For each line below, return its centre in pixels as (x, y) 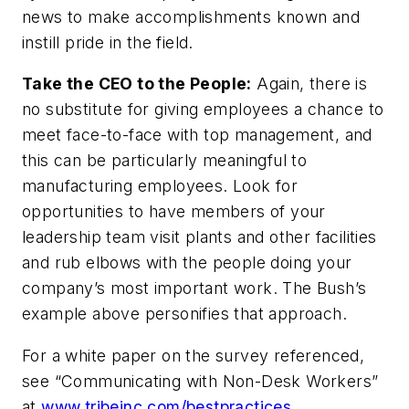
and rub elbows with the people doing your (187, 263)
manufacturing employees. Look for (160, 186)
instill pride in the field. (108, 42)
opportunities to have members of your (174, 212)
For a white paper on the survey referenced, (194, 355)
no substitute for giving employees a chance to (203, 110)
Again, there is (309, 84)
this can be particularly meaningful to (165, 161)
